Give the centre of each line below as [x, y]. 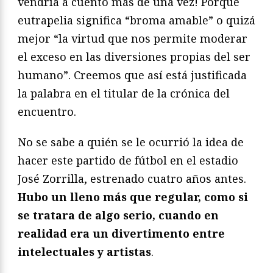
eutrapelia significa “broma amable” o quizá [136, 20]
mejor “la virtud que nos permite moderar [133, 38]
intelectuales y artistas [84, 251]
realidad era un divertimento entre [121, 233]
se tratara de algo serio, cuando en [118, 215]
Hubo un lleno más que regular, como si [133, 197]
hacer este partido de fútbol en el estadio [128, 160]
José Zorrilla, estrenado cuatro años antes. [132, 178]
